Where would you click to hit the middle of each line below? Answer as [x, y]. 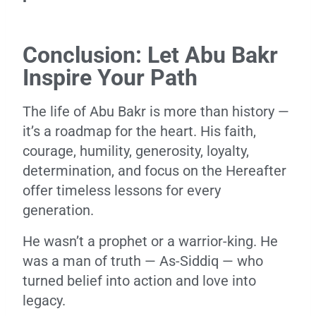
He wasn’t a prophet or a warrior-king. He [150, 241]
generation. [58, 210]
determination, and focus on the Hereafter [154, 171]
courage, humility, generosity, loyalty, [136, 151]
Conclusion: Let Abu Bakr [150, 55]
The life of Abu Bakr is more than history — [156, 111]
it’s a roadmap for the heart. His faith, [139, 131]
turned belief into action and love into [139, 281]
